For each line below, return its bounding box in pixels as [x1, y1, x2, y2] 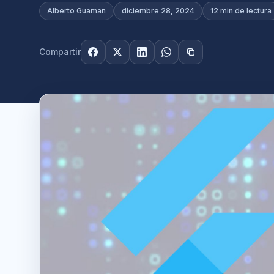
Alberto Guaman [47, 6, 106, 15]
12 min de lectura [210, 6, 272, 15]
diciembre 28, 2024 [122, 6, 194, 15]
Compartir [39, 46, 81, 57]
